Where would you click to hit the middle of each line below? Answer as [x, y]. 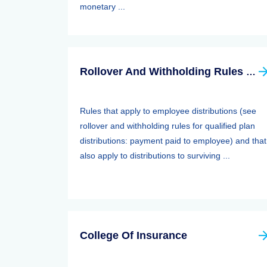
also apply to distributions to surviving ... [155, 156]
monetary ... [103, 7]
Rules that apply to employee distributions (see [168, 111]
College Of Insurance [133, 235]
